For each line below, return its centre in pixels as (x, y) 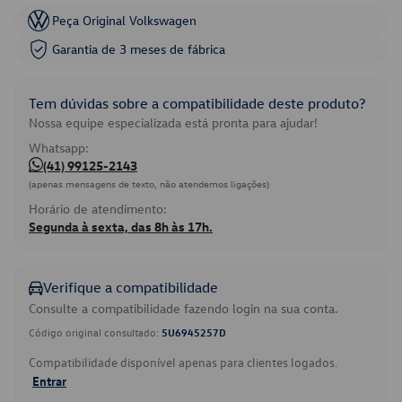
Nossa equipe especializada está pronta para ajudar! (173, 122)
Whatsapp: (59, 148)
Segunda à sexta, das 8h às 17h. (121, 227)
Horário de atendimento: (98, 209)
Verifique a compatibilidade (131, 287)
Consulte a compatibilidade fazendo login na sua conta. (184, 308)
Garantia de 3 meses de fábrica (139, 49)
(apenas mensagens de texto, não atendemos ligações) (149, 184)
